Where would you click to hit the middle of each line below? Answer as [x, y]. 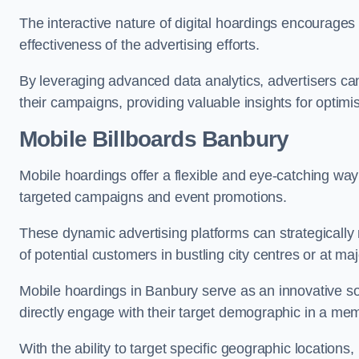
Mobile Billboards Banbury [154, 139]
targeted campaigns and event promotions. [153, 197]
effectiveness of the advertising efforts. [141, 45]
